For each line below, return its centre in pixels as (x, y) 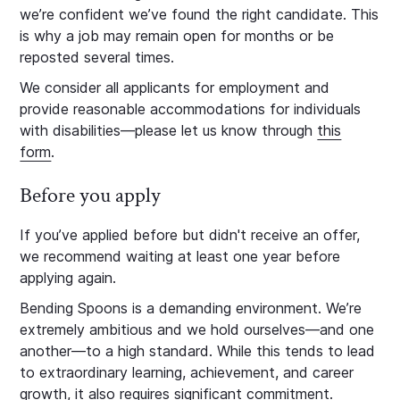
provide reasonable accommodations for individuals (191, 109)
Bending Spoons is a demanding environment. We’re (191, 308)
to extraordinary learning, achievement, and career (187, 372)
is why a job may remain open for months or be (177, 36)
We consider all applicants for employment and (175, 87)
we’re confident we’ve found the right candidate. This (200, 14)
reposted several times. (97, 57)
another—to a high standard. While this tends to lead (198, 351)
